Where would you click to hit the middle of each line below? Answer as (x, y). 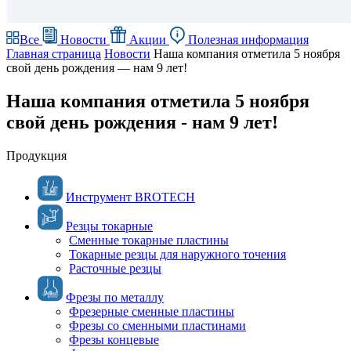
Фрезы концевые (114, 339)
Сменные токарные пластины (149, 240)
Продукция (36, 155)
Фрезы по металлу (115, 297)
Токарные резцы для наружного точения (177, 254)
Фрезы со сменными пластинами (157, 325)
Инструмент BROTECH (130, 197)
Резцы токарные (109, 226)
